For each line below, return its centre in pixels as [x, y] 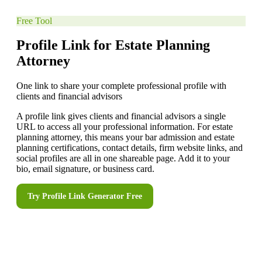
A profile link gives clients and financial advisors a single [121, 116]
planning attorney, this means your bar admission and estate [125, 137]
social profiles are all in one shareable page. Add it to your [123, 158]
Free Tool [34, 20]
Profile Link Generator [83, 196]
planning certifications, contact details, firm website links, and [130, 148]
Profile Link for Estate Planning [113, 45]
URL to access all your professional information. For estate [125, 127]
